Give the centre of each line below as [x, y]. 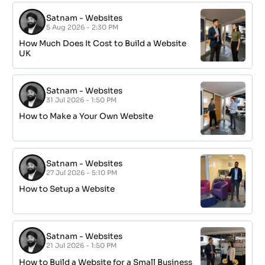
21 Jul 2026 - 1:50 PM [82, 246]
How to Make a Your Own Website [86, 116]
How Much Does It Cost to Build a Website [103, 43]
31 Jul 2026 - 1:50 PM [82, 100]
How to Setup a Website [67, 189]
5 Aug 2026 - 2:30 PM [83, 27]
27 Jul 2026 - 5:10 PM [82, 173]
